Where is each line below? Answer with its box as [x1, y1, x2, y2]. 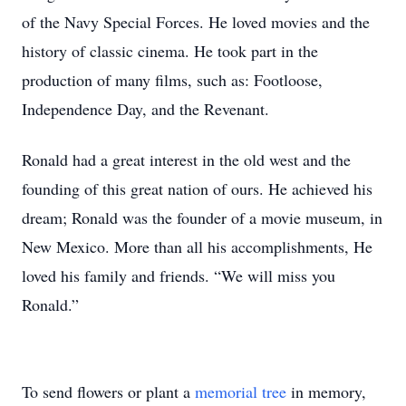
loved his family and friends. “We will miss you [22, 265, 335, 286]
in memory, [286, 381, 366, 402]
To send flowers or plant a [22, 381, 195, 402]
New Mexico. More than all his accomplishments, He [22, 236, 372, 257]
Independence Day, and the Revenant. [22, 98, 269, 120]
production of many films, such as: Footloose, [22, 69, 323, 91]
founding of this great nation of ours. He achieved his [22, 178, 372, 199]
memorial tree [195, 381, 286, 402]
